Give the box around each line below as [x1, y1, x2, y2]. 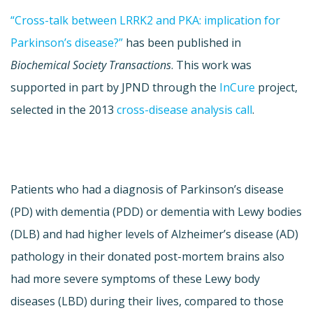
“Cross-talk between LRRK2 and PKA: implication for [10, 13, 280, 29]
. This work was [171, 57, 252, 73]
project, [255, 80, 298, 96]
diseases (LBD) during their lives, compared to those [10, 293, 284, 310]
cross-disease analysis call [117, 102, 252, 118]
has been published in [123, 35, 241, 51]
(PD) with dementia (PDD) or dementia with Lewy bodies [10, 204, 302, 220]
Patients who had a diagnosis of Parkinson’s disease [10, 182, 284, 198]
